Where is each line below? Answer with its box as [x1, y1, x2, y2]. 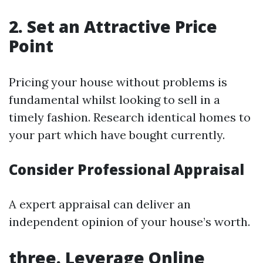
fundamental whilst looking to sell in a [9, 92, 220, 107]
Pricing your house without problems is [9, 75, 227, 89]
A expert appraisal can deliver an [9, 197, 191, 211]
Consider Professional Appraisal [9, 160, 244, 179]
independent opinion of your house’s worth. [9, 214, 250, 229]
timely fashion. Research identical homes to [9, 110, 251, 124]
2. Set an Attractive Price [9, 15, 217, 38]
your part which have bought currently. [9, 127, 225, 142]
